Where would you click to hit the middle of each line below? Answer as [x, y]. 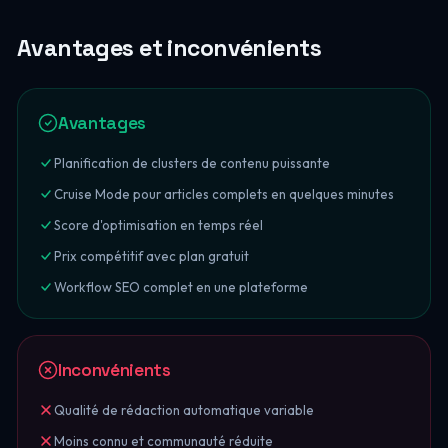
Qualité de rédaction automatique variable [183, 410]
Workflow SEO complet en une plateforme [180, 287]
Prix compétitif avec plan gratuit [151, 256]
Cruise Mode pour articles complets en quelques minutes [223, 194]
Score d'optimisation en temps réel [158, 225]
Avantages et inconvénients [168, 48]
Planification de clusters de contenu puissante [191, 163]
